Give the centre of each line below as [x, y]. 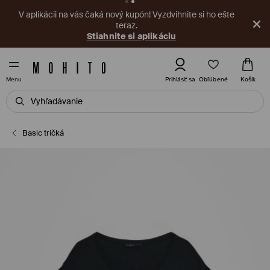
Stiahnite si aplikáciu [131, 36]
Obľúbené [213, 79]
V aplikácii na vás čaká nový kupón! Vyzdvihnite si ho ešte [127, 14]
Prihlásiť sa [180, 79]
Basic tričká [43, 133]
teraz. [127, 25]
